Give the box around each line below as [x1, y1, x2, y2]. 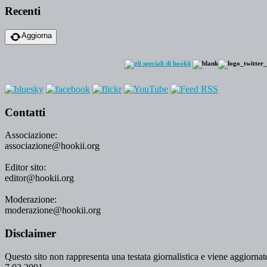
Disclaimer [5, 227, 56, 240]
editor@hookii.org [5, 173, 74, 184]
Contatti [5, 105, 45, 119]
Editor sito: [5, 162, 46, 173]
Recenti [5, 5, 41, 18]
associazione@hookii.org [5, 141, 100, 151]
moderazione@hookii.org [5, 205, 101, 216]
